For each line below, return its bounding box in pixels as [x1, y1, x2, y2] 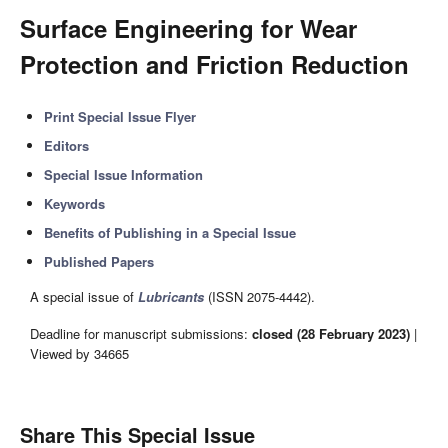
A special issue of [30, 287, 138, 307]
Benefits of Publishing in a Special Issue [44, 223, 297, 242]
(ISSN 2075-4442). [204, 287, 315, 307]
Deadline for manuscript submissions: [30, 323, 252, 343]
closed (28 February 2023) [252, 323, 410, 343]
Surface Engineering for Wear [20, 11, 357, 45]
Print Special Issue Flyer [44, 107, 197, 126]
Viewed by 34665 [30, 343, 129, 363]
